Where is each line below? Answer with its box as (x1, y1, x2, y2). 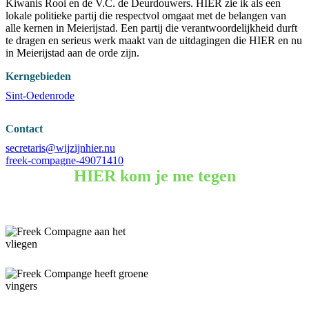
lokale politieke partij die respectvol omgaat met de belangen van (6, 10, 286, 21)
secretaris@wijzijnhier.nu (6, 142, 115, 154)
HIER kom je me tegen (73, 167, 236, 185)
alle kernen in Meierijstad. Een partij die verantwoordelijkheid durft (6, 22, 297, 34)
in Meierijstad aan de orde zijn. (6, 47, 139, 59)
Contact (6, 123, 43, 134)
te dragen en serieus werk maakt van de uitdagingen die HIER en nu (6, 34, 302, 46)
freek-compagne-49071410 (6, 154, 123, 166)
